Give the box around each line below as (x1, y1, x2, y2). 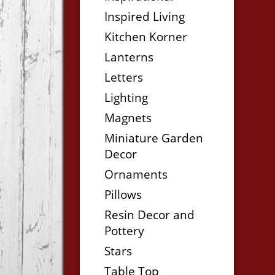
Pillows (104, 186, 142, 203)
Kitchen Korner (104, 28, 187, 45)
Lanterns (104, 48, 153, 65)
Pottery (104, 222, 144, 239)
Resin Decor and (104, 206, 195, 223)
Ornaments (104, 166, 168, 182)
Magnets (104, 109, 152, 126)
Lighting (104, 89, 148, 106)
